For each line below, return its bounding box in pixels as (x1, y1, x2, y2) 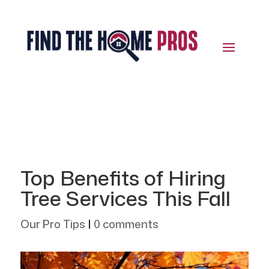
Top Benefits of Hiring (20, 163, 226, 193)
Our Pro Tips (20, 216, 85, 232)
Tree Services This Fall (20, 184, 231, 213)
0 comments (93, 216, 159, 232)
